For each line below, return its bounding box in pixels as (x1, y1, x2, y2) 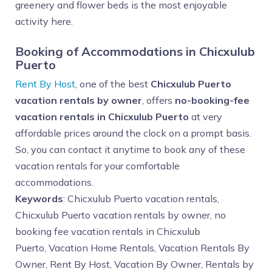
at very (189, 110, 222, 123)
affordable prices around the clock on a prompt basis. (15, 127, 251, 139)
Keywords (15, 192, 63, 205)
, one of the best (75, 78, 151, 90)
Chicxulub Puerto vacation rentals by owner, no (15, 209, 226, 221)
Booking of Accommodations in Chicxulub (15, 44, 255, 59)
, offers (142, 94, 175, 106)
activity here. (15, 15, 73, 27)
